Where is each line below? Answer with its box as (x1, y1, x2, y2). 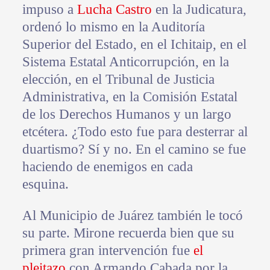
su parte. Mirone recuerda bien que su (22, 225, 234, 241)
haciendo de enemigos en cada (22, 159, 193, 175)
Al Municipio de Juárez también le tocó (22, 208, 243, 224)
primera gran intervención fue (22, 243, 193, 259)
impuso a (22, 2, 77, 17)
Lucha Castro (77, 2, 152, 17)
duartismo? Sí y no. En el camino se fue (22, 142, 246, 157)
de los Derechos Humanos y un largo (22, 107, 231, 122)
